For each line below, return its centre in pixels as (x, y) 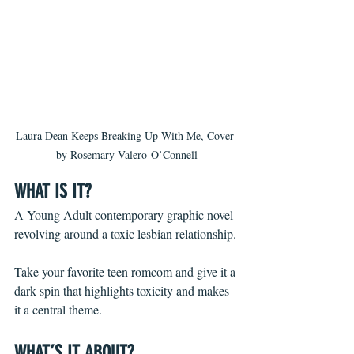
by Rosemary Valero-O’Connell (126, 155)
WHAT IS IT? (55, 192)
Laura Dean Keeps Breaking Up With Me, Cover (126, 136)
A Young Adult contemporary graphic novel (125, 215)
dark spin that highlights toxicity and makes (123, 291)
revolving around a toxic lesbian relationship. (125, 234)
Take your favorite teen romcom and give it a (126, 272)
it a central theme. (58, 310)
